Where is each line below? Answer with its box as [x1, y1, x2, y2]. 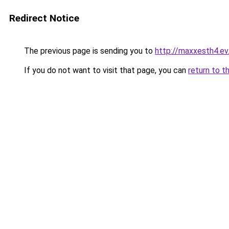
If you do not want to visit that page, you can [22, 65, 188, 75]
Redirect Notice [9, 12, 79, 24]
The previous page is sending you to [22, 46, 155, 56]
